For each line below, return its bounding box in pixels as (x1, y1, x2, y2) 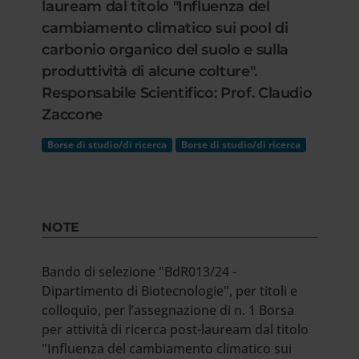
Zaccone (42, 106, 103, 123)
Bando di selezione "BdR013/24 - (42, 263, 237, 280)
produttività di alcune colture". (42, 63, 257, 80)
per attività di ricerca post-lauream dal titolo (42, 321, 309, 338)
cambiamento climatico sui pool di (42, 19, 288, 37)
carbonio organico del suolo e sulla (42, 41, 288, 58)
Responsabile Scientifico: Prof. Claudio (42, 84, 313, 102)
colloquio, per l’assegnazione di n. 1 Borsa (42, 301, 295, 319)
